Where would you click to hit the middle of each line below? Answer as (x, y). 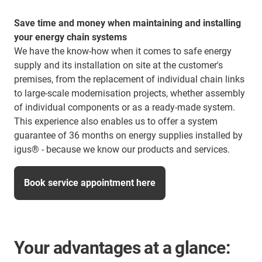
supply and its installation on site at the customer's (118, 65)
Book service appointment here (90, 183)
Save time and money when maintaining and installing (127, 23)
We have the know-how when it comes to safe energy (123, 51)
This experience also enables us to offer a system (116, 121)
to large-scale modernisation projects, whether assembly (130, 93)
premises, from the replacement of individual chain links (129, 79)
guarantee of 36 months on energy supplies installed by (128, 135)
